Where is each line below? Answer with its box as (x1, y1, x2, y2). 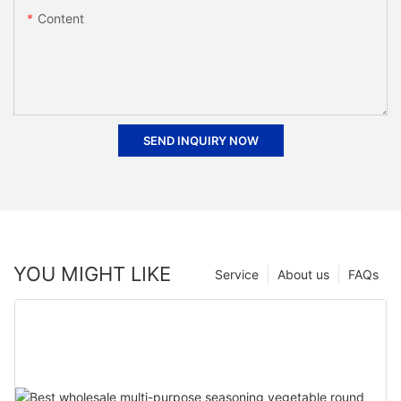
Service (215, 266, 259, 282)
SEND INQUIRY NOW (142, 133, 259, 149)
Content (38, 11, 84, 27)
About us (277, 266, 329, 282)
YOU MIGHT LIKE (13, 261, 171, 286)
